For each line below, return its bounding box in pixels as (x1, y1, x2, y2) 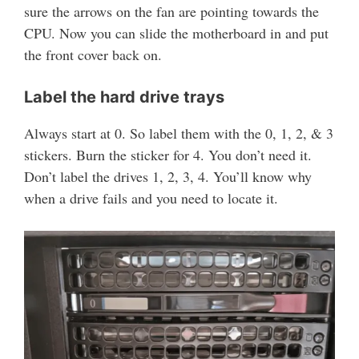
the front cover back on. (24, 44, 162, 64)
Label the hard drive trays (24, 87, 224, 107)
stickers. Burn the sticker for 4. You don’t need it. (24, 144, 312, 164)
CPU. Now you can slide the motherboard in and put (24, 22, 329, 42)
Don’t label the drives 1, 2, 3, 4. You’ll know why (24, 166, 312, 186)
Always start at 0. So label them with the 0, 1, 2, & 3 (24, 123, 333, 143)
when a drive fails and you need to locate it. (24, 188, 278, 208)
